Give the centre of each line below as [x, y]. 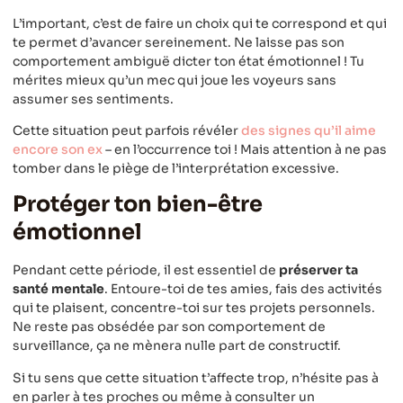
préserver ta [318, 270]
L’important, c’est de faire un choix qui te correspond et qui [200, 23]
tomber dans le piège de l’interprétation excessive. [176, 169]
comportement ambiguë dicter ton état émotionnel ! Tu [188, 61]
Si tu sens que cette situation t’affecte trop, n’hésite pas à [196, 377]
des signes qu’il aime [309, 131]
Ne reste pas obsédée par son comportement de [169, 327]
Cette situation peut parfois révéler [127, 131]
